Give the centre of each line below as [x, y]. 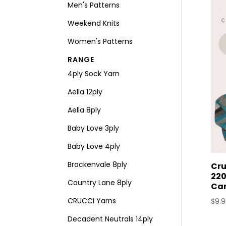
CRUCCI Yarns [92, 201]
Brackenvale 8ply [98, 164]
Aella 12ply [85, 92]
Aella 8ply [84, 110]
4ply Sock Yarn [94, 74]
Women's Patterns [100, 41]
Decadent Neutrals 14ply [110, 219]
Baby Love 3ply [94, 128]
